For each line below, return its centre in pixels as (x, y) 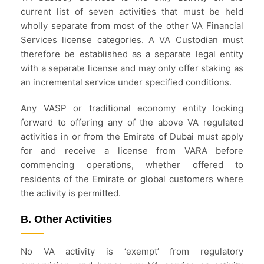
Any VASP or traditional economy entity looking (132, 108)
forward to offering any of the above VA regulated (132, 122)
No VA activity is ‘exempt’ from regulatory (132, 251)
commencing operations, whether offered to (132, 164)
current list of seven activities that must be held (132, 11)
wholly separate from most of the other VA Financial (132, 25)
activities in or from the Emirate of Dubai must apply (132, 136)
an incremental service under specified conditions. (126, 82)
